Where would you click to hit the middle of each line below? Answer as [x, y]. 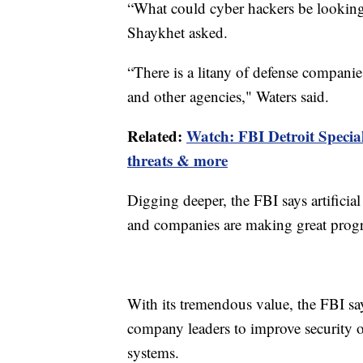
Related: [157, 135]
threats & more [177, 160]
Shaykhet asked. [177, 32]
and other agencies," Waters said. [228, 96]
